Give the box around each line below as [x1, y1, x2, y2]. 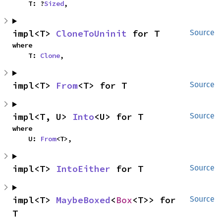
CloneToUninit [56, 28, 127, 39]
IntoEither [56, 163, 111, 174]
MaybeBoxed [56, 194, 111, 206]
